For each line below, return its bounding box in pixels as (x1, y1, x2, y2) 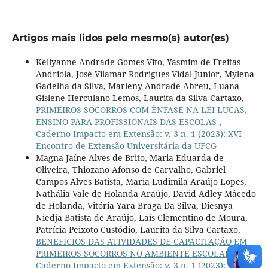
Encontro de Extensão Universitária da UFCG (35, 139, 217, 151)
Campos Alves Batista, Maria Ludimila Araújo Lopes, (35, 175, 246, 187)
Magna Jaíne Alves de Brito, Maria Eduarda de (35, 151, 224, 163)
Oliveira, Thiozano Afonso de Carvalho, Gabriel (35, 163, 226, 175)
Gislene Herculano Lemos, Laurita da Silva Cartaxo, (35, 92, 244, 103)
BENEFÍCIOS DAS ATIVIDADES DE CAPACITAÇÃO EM (35, 235, 247, 247)
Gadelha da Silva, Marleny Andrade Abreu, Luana (35, 80, 239, 92)
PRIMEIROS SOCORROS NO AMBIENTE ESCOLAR (35, 247, 233, 259)
